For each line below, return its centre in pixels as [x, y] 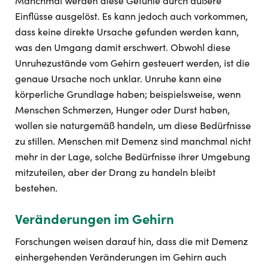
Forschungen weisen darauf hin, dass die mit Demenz [131, 241]
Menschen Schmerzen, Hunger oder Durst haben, [122, 110]
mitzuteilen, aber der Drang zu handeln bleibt [115, 172]
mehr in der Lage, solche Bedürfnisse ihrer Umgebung [133, 156]
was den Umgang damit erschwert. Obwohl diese [123, 47]
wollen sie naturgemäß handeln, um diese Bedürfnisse [133, 125]
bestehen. [36, 188]
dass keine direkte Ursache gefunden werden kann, [127, 32]
